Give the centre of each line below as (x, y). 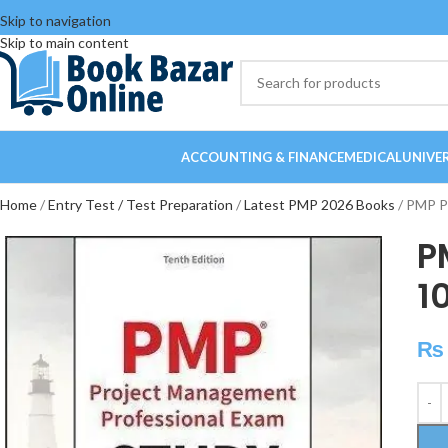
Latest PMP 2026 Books (321, 204)
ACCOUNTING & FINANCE (262, 157)
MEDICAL (372, 157)
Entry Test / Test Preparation (142, 204)
